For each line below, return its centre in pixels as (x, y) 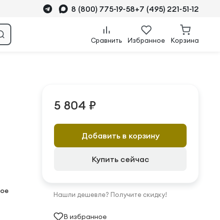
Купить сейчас (120, 159)
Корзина (185, 40)
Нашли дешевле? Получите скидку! (110, 194)
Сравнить (106, 40)
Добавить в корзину (120, 136)
